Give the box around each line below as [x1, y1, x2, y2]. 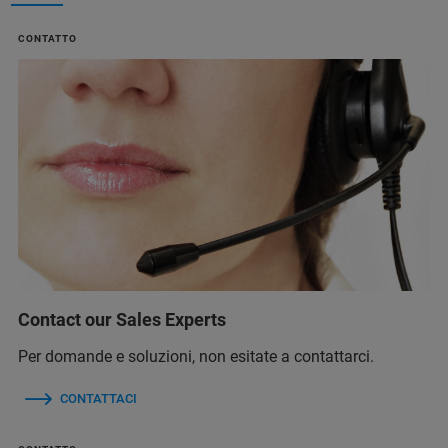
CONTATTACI [60, 390, 137, 406]
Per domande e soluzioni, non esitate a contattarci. [18, 346, 374, 366]
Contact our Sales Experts [18, 308, 226, 330]
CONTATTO [18, 33, 77, 44]
